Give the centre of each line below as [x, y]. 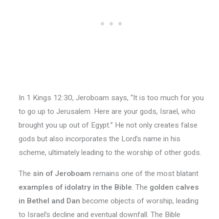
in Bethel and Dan [49, 201]
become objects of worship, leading [139, 201]
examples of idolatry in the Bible [75, 187]
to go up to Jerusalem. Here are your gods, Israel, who [107, 111]
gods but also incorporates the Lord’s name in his [99, 139]
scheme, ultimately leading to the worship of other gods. [110, 152]
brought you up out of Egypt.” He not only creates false [108, 125]
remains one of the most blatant [144, 174]
